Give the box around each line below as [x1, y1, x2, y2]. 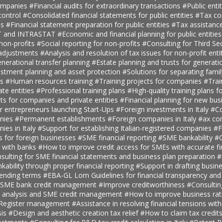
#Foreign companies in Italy [107, 113, 198, 123]
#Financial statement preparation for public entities [5, 19, 171, 29]
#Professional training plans [36, 85, 127, 95]
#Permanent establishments [14, 113, 108, 123]
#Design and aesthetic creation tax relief [8, 208, 140, 218]
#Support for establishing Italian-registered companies [37, 123, 214, 133]
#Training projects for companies [94, 76, 204, 86]
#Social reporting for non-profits [36, 38, 142, 48]
